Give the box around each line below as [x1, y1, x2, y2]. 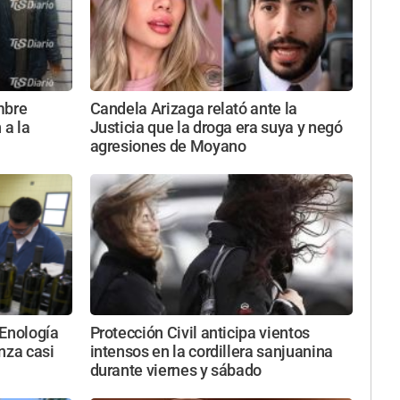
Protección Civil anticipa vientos [89, 323, 310, 342]
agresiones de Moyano [89, 137, 246, 156]
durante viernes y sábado [89, 361, 262, 379]
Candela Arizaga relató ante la [89, 100, 297, 119]
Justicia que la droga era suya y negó [89, 119, 343, 137]
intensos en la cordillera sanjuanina [89, 342, 333, 361]
